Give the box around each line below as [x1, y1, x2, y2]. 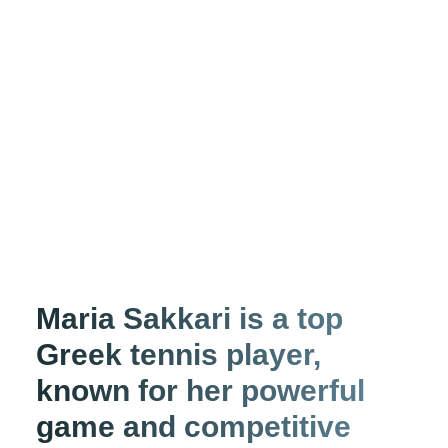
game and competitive [35, 409, 351, 443]
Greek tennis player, [35, 337, 321, 371]
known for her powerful [35, 373, 365, 407]
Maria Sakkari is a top [35, 301, 343, 335]
